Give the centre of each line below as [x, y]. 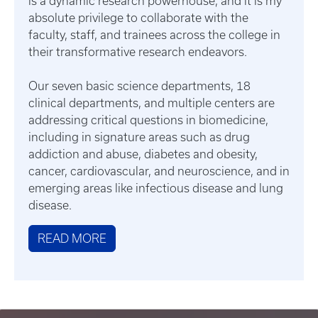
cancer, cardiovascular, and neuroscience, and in [159, 171]
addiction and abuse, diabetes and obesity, [143, 154]
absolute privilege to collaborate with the [138, 18]
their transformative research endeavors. [138, 52]
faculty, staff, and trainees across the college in [154, 35]
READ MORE [72, 239]
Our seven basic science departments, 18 [139, 86]
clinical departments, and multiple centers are [152, 103]
